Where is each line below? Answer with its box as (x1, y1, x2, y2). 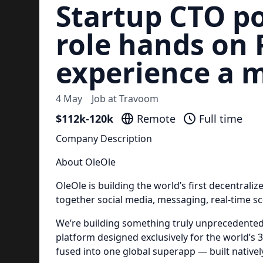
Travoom (119, 92, 159, 105)
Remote (136, 112, 176, 126)
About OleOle (55, 156, 116, 168)
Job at (91, 92, 119, 105)
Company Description (55, 132, 152, 145)
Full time (198, 112, 242, 126)
